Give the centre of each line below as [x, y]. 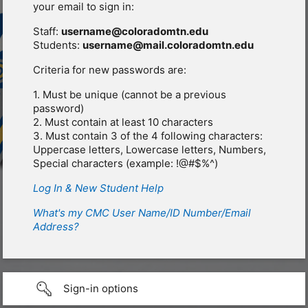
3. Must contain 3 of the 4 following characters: [148, 136]
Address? [56, 227]
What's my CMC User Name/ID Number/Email [142, 213]
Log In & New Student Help [98, 188]
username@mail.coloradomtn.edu [168, 45]
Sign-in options [101, 289]
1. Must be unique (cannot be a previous [130, 95]
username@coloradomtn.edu [135, 32]
